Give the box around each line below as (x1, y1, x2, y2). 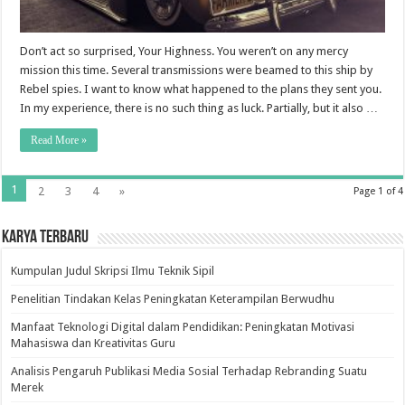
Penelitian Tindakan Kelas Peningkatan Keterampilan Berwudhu (11, 292, 335, 306)
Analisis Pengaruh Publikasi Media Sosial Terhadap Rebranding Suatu (11, 364, 368, 379)
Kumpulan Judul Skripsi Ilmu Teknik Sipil (11, 264, 215, 278)
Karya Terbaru (2, 229, 89, 248)
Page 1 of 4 (353, 185, 403, 198)
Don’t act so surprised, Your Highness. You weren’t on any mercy (20, 44, 349, 59)
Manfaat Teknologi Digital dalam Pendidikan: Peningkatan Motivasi (11, 320, 355, 334)
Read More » (31, 134, 88, 147)
